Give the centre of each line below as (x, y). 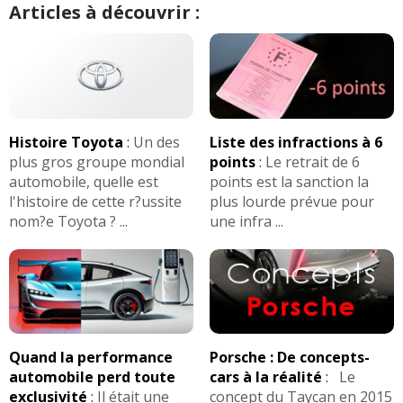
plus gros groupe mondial (97, 161)
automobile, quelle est (84, 181)
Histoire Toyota (66, 142)
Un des (157, 142)
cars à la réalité (265, 377)
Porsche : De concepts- (289, 358)
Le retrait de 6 (312, 161)
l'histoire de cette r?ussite (95, 201)
